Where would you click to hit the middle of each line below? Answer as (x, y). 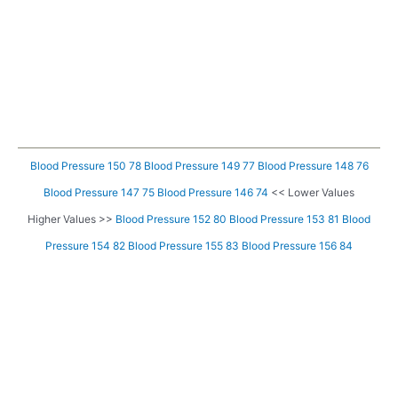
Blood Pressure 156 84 (297, 246)
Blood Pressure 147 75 (99, 193)
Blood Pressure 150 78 (85, 166)
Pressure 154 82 (85, 246)
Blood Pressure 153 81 (284, 219)
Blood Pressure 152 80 (171, 219)
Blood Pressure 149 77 (199, 166)
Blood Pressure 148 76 (313, 166)
